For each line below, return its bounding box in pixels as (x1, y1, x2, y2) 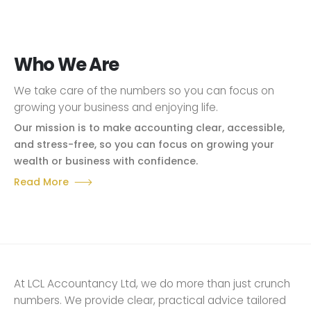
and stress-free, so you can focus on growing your (14, 137, 274, 151)
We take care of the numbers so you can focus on (14, 83, 274, 98)
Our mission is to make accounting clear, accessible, (14, 121, 285, 135)
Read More (14, 175, 69, 189)
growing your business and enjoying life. (14, 100, 218, 115)
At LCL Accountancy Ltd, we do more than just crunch (14, 276, 290, 291)
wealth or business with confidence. (14, 154, 198, 168)
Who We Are (14, 52, 119, 77)
